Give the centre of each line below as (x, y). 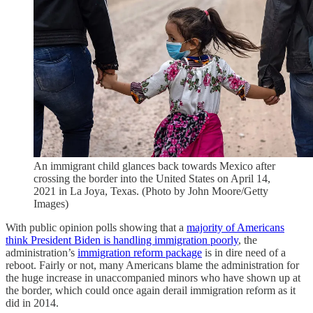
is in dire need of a (244, 253)
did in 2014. (32, 303)
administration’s (42, 253)
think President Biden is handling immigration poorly (122, 240)
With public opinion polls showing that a (96, 228)
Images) (51, 204)
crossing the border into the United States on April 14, (152, 179)
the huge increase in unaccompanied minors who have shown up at (153, 278)
